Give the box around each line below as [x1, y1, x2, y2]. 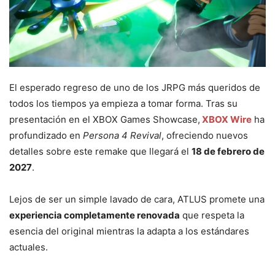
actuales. [9, 241, 48, 254]
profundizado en [9, 130, 83, 142]
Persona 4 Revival [83, 130, 161, 142]
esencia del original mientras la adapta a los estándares [9, 225, 249, 238]
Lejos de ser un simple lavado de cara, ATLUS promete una [9, 193, 265, 206]
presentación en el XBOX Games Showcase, [9, 114, 200, 126]
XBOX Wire [200, 114, 252, 126]
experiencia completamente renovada [9, 209, 180, 222]
